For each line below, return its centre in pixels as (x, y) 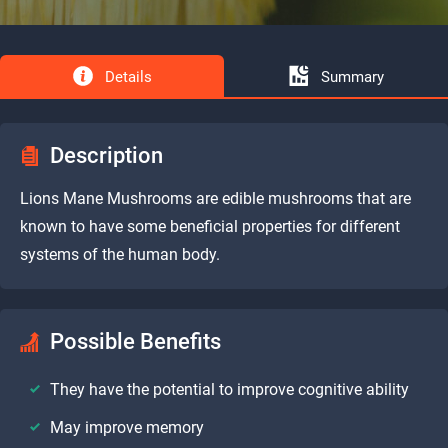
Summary (352, 77)
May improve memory (127, 427)
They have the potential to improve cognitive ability (229, 389)
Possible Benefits (135, 341)
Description (106, 155)
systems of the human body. (120, 254)
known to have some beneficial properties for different (210, 226)
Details (128, 76)
